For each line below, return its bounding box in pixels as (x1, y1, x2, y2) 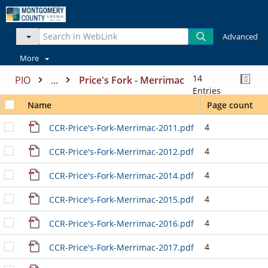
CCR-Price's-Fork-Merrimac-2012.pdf (48, 145, 194, 157)
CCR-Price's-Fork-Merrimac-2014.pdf (48, 169, 194, 181)
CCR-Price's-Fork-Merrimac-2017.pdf (48, 241, 194, 253)
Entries (193, 84, 221, 96)
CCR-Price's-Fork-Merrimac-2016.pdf (48, 217, 194, 229)
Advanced (223, 32, 258, 42)
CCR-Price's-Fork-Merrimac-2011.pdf (48, 121, 194, 133)
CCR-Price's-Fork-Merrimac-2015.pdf (48, 193, 194, 205)
